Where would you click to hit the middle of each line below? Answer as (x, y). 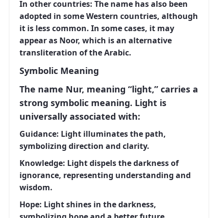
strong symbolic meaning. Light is (93, 103)
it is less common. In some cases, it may (97, 28)
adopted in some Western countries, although (109, 16)
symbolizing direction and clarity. (84, 146)
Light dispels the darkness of (122, 163)
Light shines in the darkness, (99, 204)
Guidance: (39, 134)
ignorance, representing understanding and (105, 175)
